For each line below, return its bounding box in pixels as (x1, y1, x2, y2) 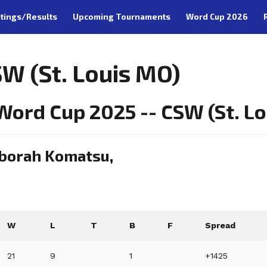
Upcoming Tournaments (72, 11, 170, 21)
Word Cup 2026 (185, 11, 248, 21)
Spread (205, 221, 236, 231)
